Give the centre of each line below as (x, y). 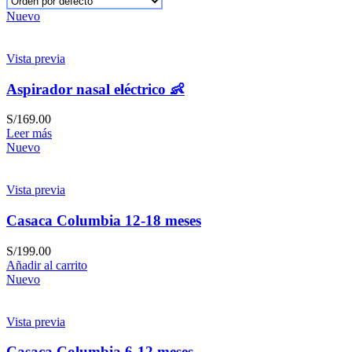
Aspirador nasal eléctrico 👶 (95, 89)
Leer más (29, 134)
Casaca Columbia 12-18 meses (104, 221)
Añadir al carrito (47, 265)
